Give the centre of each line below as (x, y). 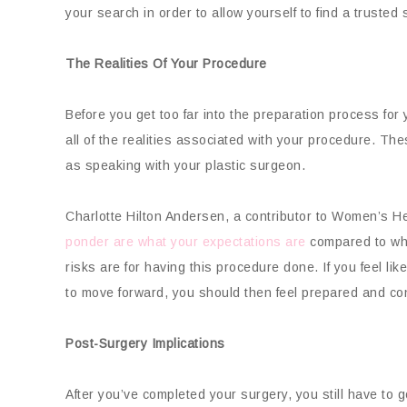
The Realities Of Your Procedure (166, 64)
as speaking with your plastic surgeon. (185, 165)
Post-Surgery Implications (145, 343)
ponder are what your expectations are (186, 242)
